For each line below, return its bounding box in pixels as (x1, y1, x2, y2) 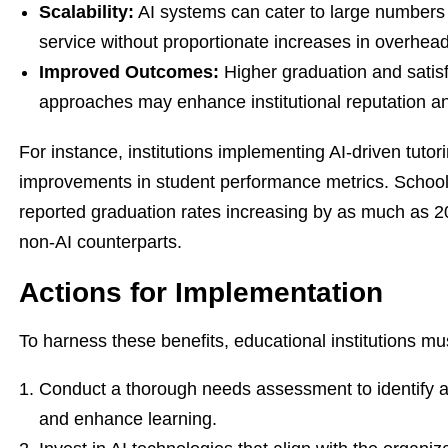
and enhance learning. (39, 409, 217, 429)
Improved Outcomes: (39, 62, 219, 82)
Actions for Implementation (19, 277, 383, 308)
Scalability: (39, 2, 134, 22)
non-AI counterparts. (19, 232, 182, 252)
